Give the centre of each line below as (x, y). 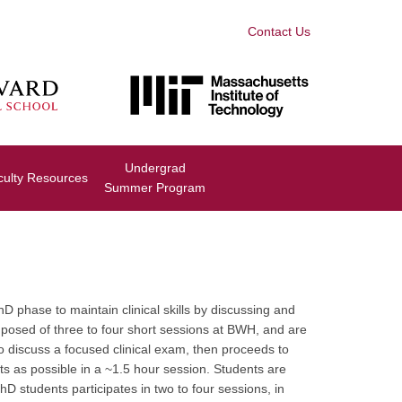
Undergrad (155, 168)
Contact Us (279, 31)
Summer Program (155, 188)
